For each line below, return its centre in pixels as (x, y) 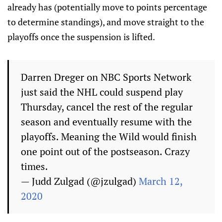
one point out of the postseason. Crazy (105, 151)
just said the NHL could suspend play (102, 92)
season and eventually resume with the (106, 122)
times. (34, 166)
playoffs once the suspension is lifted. (81, 37)
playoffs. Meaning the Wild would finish (109, 137)
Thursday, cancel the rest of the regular (107, 107)
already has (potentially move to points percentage (107, 7)
